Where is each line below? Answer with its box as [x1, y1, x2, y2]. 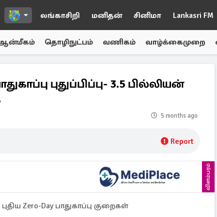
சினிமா [134, 11, 161, 20]
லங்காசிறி [40, 11, 80, 20]
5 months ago [161, 112, 198, 120]
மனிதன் [92, 11, 122, 20]
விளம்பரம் [204, 163, 212, 190]
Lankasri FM [173, 11, 214, 20]
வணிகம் [103, 37, 136, 47]
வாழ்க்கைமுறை [145, 37, 205, 47]
